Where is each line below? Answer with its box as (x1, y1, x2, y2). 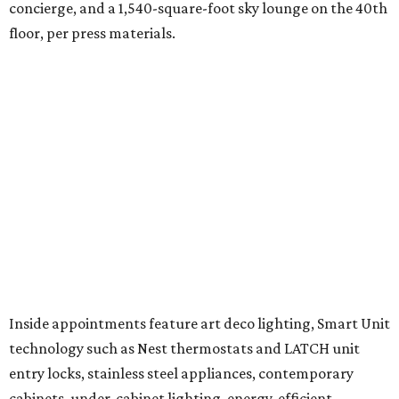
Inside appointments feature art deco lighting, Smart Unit (9, 314, 390, 333)
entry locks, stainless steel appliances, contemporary (9, 364, 354, 383)
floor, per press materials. (9, 24, 175, 43)
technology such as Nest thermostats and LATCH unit (9, 339, 360, 358)
